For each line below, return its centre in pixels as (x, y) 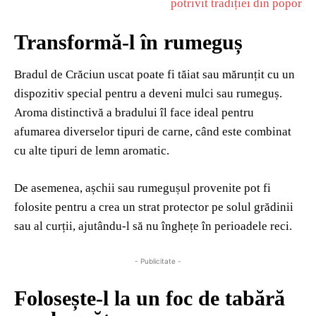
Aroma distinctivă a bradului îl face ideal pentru (134, 113)
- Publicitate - (158, 261)
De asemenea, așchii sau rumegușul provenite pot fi (142, 188)
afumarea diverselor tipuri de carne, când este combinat (153, 132)
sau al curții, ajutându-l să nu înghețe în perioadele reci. (153, 226)
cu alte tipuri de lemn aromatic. (92, 151)
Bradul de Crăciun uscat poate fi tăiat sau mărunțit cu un (154, 75)
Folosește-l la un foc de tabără (150, 298)
